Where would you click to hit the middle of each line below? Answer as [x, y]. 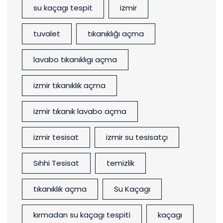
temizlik [120, 163]
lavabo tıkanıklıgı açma [75, 60]
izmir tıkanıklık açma [69, 86]
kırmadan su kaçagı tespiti [82, 215]
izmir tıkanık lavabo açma [80, 111]
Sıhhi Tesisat [56, 163]
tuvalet [47, 34]
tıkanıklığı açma [116, 34]
